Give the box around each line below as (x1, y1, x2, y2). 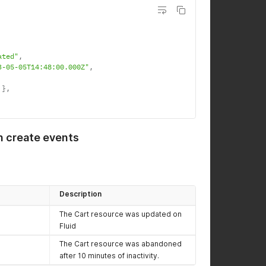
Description (59, 189, 102, 198)
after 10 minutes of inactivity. (59, 251, 159, 260)
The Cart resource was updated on (59, 210, 182, 218)
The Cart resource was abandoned (59, 239, 182, 248)
